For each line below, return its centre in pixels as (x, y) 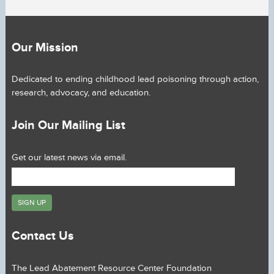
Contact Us (43, 236)
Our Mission (45, 47)
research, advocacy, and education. (81, 93)
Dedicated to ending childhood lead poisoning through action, (135, 80)
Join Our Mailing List (68, 125)
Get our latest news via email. (69, 157)
